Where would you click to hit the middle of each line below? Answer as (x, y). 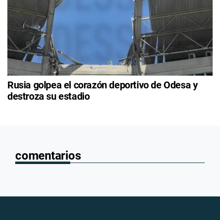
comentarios (48, 155)
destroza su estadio (49, 96)
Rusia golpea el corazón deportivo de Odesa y (103, 85)
